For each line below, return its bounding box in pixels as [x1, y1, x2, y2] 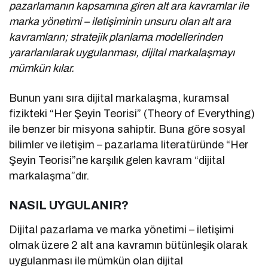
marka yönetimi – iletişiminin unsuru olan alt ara [9, 16, 232, 28]
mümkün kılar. [9, 62, 75, 75]
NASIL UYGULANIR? [9, 199, 129, 212]
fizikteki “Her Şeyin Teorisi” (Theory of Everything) [9, 108, 255, 120]
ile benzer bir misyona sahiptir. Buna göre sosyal [9, 123, 246, 136]
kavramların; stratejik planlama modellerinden [9, 31, 223, 44]
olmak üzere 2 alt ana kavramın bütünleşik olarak [9, 239, 248, 252]
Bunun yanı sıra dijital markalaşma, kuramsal [9, 92, 230, 105]
